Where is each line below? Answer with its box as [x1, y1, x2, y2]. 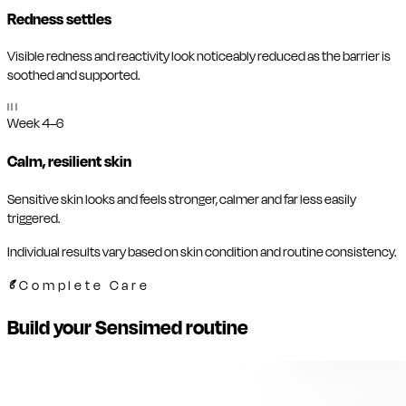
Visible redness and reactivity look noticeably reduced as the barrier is [7, 47, 391, 67]
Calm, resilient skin [7, 150, 131, 174]
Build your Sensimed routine [7, 313, 248, 343]
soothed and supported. [7, 66, 140, 86]
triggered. [7, 208, 61, 228]
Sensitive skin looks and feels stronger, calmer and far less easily [7, 189, 356, 209]
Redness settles [7, 7, 111, 31]
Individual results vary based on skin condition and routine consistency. [7, 242, 397, 262]
